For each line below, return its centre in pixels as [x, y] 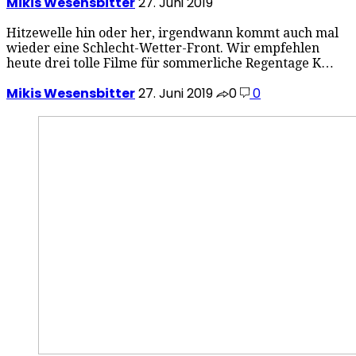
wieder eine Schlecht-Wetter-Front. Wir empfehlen [163, 48]
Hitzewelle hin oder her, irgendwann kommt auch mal [172, 33]
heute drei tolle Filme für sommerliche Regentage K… [170, 64]
